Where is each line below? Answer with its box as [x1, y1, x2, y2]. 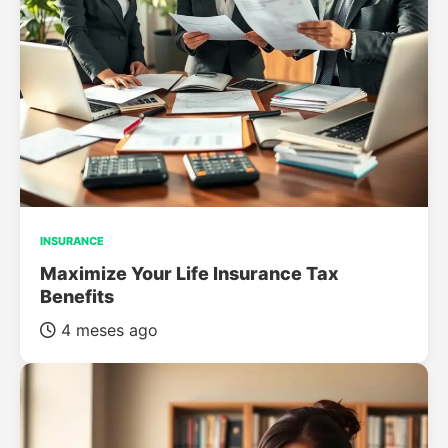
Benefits [40, 286, 114, 307]
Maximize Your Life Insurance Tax [40, 263, 339, 284]
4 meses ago [56, 320, 158, 340]
